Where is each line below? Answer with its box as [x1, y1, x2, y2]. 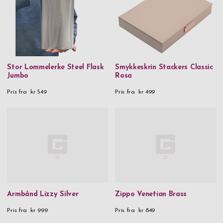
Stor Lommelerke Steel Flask [7, 64, 104, 72]
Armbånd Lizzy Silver [7, 191, 79, 199]
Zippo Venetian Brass [115, 191, 187, 199]
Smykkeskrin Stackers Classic [115, 64, 213, 72]
